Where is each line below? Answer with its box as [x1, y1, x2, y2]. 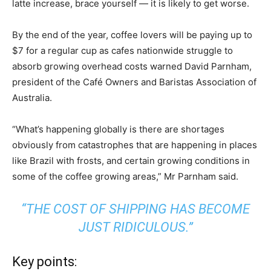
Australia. [12, 92, 52, 103]
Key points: [12, 254, 77, 269]
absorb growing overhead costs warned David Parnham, [12, 60, 252, 72]
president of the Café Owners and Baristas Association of [12, 76, 256, 88]
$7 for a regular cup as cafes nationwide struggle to [12, 45, 233, 56]
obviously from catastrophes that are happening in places [12, 139, 257, 151]
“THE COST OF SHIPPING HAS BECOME [21, 201, 250, 217]
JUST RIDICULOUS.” [78, 220, 193, 235]
